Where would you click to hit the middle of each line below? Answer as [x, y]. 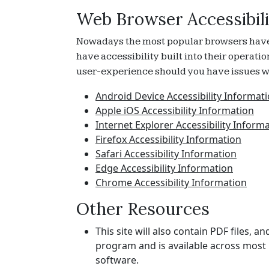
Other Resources [143, 209]
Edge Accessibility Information [164, 168]
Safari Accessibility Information [166, 154]
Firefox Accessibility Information [168, 139]
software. [118, 260]
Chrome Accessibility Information [171, 183]
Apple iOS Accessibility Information [175, 110]
